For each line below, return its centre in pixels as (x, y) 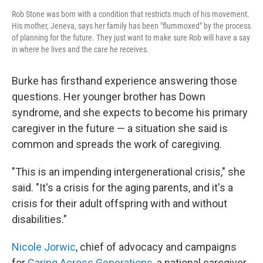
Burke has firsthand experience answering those (124, 81)
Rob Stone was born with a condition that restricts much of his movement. (131, 14)
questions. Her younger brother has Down (109, 97)
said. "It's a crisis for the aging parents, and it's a (122, 188)
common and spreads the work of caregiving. (117, 144)
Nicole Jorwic (44, 247)
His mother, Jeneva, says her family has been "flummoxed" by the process (131, 26)
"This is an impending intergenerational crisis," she (129, 172)
